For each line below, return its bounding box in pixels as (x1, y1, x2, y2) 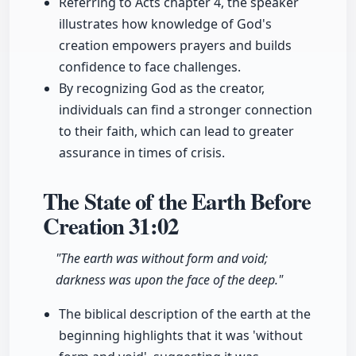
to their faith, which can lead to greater (59, 122, 294, 141)
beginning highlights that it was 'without (59, 327, 303, 345)
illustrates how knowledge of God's (59, 15, 272, 33)
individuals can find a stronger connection (59, 101, 312, 119)
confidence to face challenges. (59, 58, 241, 76)
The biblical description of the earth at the (59, 305, 311, 323)
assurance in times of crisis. (59, 144, 225, 162)
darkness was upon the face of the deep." (56, 271, 283, 289)
